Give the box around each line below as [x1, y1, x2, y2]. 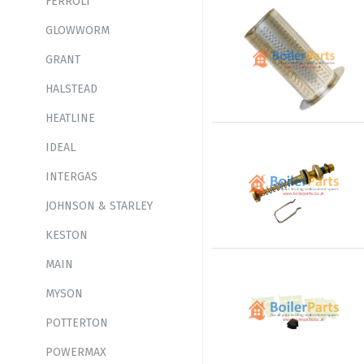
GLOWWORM [45, 24, 110, 37]
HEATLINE [45, 111, 95, 125]
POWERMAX [45, 345, 106, 359]
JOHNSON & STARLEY [45, 199, 153, 213]
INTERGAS [45, 170, 97, 184]
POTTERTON [45, 316, 108, 330]
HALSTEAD [45, 82, 97, 96]
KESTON [45, 228, 88, 242]
